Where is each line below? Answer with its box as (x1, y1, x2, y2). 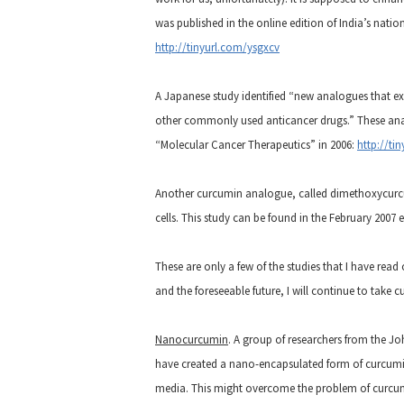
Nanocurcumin (155, 332, 228, 347)
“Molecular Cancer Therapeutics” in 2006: (155, 137, 357, 152)
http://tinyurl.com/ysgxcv (155, 40, 280, 55)
